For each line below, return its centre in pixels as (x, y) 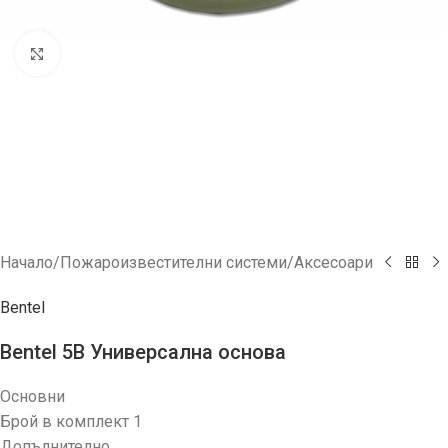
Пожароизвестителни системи (173, 263)
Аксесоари (333, 263)
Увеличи (90, 53)
